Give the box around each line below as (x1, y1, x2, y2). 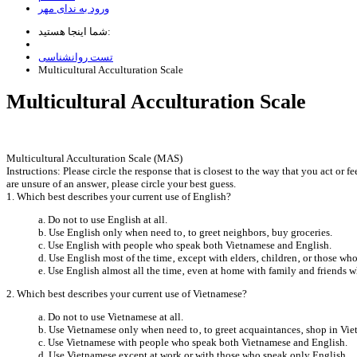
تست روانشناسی (38, 51, 113, 63)
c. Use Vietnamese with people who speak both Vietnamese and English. (38, 335, 347, 348)
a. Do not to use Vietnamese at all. (38, 310, 183, 323)
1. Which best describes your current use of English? (6, 190, 231, 202)
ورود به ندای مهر (38, 2, 109, 14)
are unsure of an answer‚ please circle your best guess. (6, 177, 236, 190)
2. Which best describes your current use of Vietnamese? (6, 287, 247, 300)
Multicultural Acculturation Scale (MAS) (6, 151, 182, 164)
